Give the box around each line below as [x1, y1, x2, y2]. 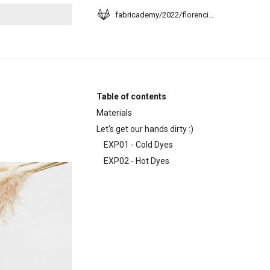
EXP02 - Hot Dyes [104, 156, 169, 166]
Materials [96, 107, 132, 118]
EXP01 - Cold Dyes [104, 140, 173, 150]
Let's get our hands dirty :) [96, 124, 193, 134]
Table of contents [96, 92, 166, 101]
